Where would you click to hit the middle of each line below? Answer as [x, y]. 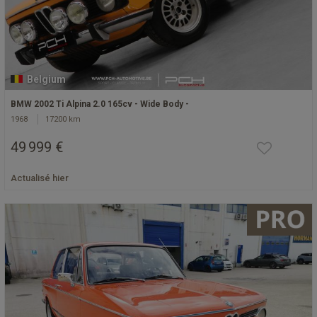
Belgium [44, 79]
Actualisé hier [40, 178]
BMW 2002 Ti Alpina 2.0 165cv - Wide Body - [100, 104]
